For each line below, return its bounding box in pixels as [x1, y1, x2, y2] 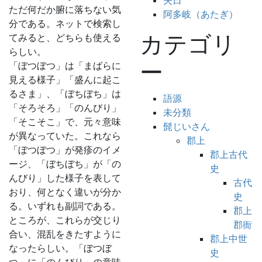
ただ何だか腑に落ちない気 [9, 4, 121, 15]
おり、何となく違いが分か [9, 186, 121, 198]
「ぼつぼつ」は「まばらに [9, 60, 121, 71]
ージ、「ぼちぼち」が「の [9, 158, 121, 170]
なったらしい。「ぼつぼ [9, 242, 112, 254]
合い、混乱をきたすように [9, 228, 121, 240]
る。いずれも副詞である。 [9, 200, 121, 212]
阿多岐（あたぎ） [163, 8, 238, 20]
